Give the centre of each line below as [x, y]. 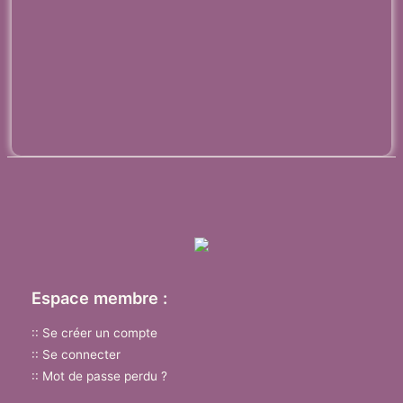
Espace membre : [99, 298]
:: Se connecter [76, 355]
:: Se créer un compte [94, 333]
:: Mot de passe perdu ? [99, 376]
